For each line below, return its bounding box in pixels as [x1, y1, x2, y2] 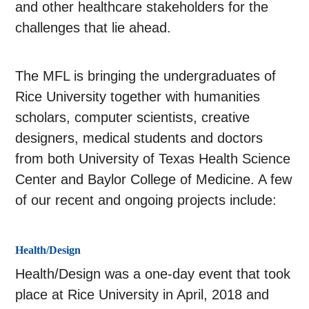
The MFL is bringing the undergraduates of [15, 68, 277, 84]
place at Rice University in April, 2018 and [15, 287, 270, 303]
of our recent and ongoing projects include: [15, 192, 277, 208]
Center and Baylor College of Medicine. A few [15, 172, 292, 188]
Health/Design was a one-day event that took [15, 266, 291, 282]
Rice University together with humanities [15, 89, 261, 105]
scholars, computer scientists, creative [15, 110, 250, 126]
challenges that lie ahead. [15, 20, 172, 36]
